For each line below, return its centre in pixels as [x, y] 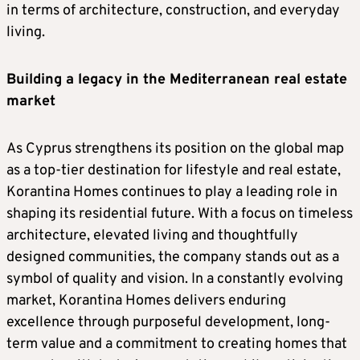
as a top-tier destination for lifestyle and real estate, [174, 171]
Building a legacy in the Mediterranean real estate [177, 80]
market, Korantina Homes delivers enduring [146, 301]
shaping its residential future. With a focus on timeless [180, 215]
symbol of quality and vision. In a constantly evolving [175, 280]
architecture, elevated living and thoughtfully [152, 236]
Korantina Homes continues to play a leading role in [172, 193]
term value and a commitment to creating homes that [177, 345]
